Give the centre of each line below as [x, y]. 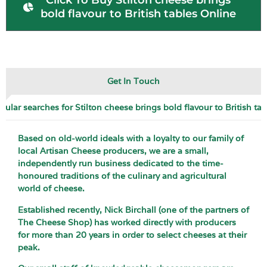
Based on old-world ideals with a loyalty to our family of [131, 139]
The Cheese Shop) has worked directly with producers [127, 222]
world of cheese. [51, 189]
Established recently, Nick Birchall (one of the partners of [133, 209]
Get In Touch [133, 81]
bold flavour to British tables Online [139, 14]
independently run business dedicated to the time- [121, 164]
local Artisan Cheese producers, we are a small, [113, 151]
